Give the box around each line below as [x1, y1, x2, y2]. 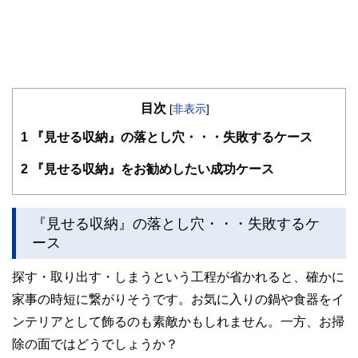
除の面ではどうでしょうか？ [12, 337, 178, 351]
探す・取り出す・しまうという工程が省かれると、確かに [12, 270, 344, 284]
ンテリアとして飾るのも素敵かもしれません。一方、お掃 [12, 315, 344, 328]
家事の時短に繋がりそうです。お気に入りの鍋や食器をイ [12, 292, 344, 306]
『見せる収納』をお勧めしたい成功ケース [28, 162, 274, 176]
